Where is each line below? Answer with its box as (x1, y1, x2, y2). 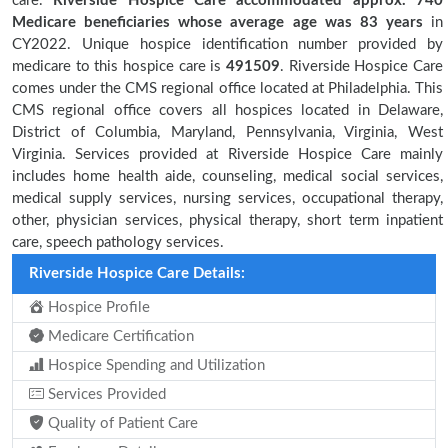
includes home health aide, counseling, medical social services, (12, 169, 443, 184)
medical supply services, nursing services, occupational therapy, (12, 191, 443, 206)
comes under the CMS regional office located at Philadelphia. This (12, 81, 443, 96)
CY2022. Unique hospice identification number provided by (12, 37, 443, 52)
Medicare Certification (44, 329, 194, 344)
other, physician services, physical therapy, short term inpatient (12, 213, 443, 228)
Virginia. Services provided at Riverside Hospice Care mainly (12, 147, 443, 162)
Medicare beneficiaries (12, 15, 171, 30)
